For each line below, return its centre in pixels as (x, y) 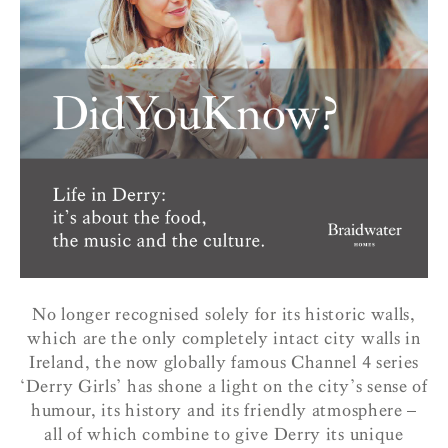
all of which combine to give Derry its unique (224, 434)
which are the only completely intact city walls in (224, 338)
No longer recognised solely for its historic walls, (224, 314)
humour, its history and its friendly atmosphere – (224, 410)
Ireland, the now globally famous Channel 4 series (224, 362)
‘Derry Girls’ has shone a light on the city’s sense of (224, 386)
